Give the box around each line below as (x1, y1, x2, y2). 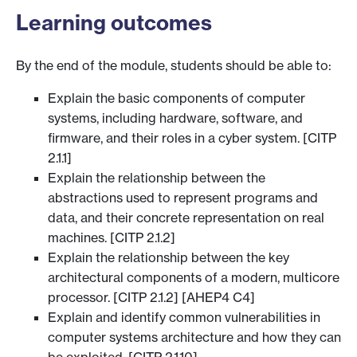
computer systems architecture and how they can (48, 329, 341, 346)
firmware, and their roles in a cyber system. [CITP (48, 130, 336, 147)
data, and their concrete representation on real (48, 210, 324, 226)
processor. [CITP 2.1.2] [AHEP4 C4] (48, 289, 255, 306)
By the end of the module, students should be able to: (16, 57, 331, 74)
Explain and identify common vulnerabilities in (48, 309, 320, 326)
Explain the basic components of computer (48, 90, 305, 107)
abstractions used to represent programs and (48, 190, 318, 206)
